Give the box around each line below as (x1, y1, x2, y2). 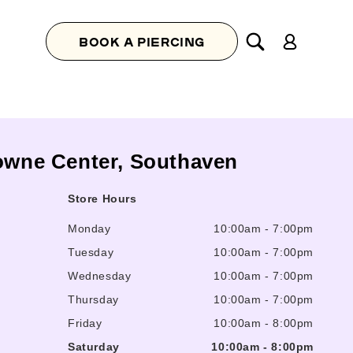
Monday (68, 222, 111, 235)
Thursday (68, 293, 119, 306)
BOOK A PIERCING (79, 33, 205, 50)
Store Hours (68, 192, 137, 205)
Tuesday (68, 246, 114, 258)
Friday (68, 317, 102, 329)
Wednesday (68, 269, 132, 282)
